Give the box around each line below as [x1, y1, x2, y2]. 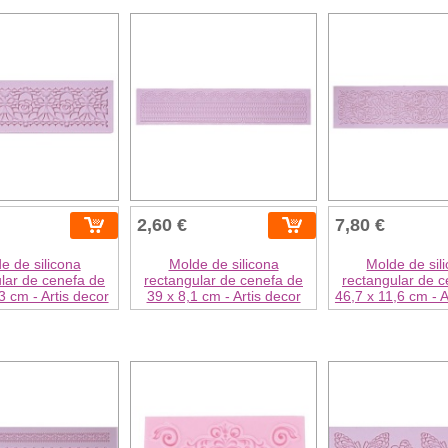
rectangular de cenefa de [144, 271, 303, 288]
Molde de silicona [168, 255, 279, 272]
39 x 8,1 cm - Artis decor [146, 287, 301, 304]
